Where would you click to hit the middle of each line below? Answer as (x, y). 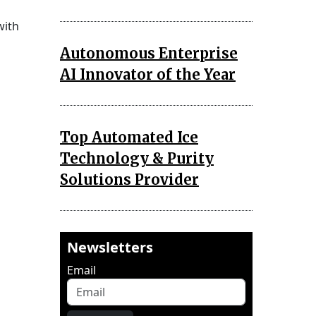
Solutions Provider (129, 179)
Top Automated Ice (129, 137)
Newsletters (110, 247)
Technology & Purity (137, 158)
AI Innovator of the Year (148, 74)
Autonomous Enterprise (149, 53)
